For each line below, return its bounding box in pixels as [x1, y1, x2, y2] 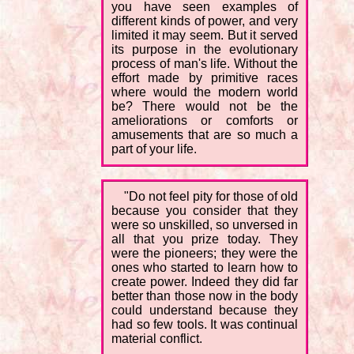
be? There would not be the [111, 100, 298, 114]
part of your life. [111, 142, 197, 156]
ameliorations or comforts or [111, 114, 298, 128]
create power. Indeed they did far [111, 275, 298, 289]
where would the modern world [111, 85, 298, 100]
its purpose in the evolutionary [111, 43, 298, 57]
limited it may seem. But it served [111, 28, 298, 43]
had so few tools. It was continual [111, 318, 298, 332]
